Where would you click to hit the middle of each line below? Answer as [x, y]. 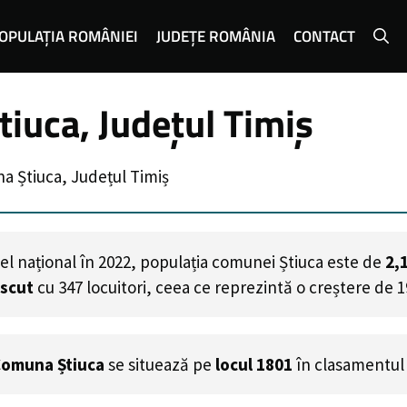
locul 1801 [254, 364]
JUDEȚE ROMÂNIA [216, 36]
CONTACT [325, 36]
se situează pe [160, 364]
